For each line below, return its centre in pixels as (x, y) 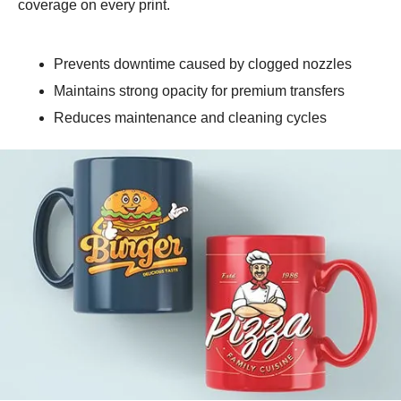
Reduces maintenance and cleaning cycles (190, 117)
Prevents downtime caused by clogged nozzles (203, 64)
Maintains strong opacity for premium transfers (199, 90)
